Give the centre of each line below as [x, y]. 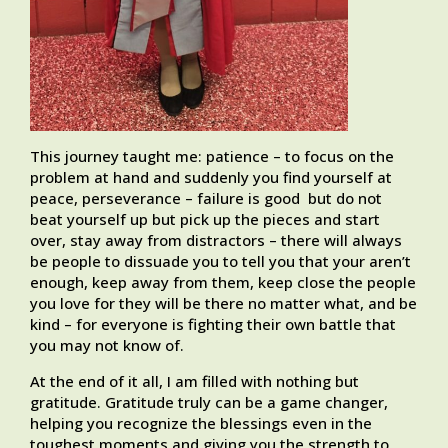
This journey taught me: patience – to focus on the [212, 156]
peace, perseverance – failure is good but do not [206, 198]
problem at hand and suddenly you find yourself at [211, 177]
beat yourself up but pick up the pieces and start [205, 219]
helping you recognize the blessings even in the [201, 423]
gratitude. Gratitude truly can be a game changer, [209, 402]
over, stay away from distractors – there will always [216, 240]
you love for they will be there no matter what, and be [223, 303]
